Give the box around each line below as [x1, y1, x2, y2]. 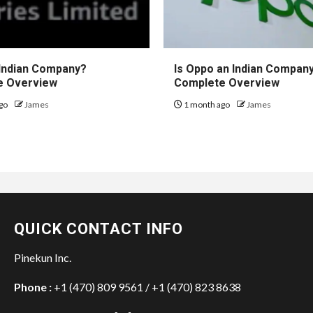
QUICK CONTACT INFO [14, 219, 183, 238]
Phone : [14, 279, 52, 293]
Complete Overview [174, 75, 279, 89]
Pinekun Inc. [14, 250, 71, 264]
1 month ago [182, 99, 231, 110]
